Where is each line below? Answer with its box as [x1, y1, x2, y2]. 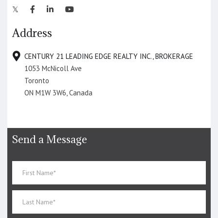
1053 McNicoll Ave [24, 64, 82, 73]
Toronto [24, 76, 49, 85]
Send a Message [12, 133, 87, 146]
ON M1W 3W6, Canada [24, 88, 92, 97]
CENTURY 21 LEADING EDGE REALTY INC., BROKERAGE [24, 52, 193, 61]
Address [12, 26, 52, 40]
